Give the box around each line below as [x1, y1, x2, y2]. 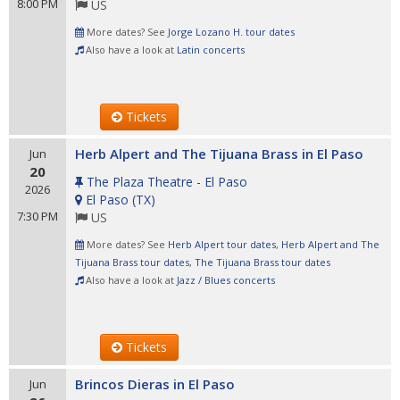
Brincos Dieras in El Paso [75, 375, 235, 393]
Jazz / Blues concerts [177, 273, 275, 287]
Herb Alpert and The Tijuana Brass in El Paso [75, 145, 363, 162]
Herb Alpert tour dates [168, 237, 276, 251]
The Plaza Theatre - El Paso [87, 173, 247, 190]
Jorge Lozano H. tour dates [168, 25, 295, 38]
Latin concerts [177, 43, 245, 56]
